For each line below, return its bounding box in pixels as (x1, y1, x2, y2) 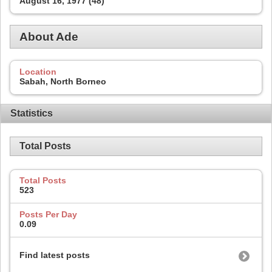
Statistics (10, 107, 53, 118)
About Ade (19, 30, 78, 43)
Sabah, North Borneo (19, 76, 106, 86)
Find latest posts (19, 250, 90, 260)
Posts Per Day (19, 209, 77, 220)
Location (19, 66, 56, 76)
